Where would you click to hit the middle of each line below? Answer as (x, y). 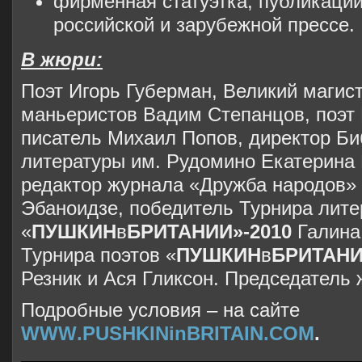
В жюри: (62, 60)
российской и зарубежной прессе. (204, 25)
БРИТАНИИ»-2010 (212, 232)
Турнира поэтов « (99, 255)
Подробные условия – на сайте (160, 310)
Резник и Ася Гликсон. (120, 279)
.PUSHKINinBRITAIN (170, 334)
